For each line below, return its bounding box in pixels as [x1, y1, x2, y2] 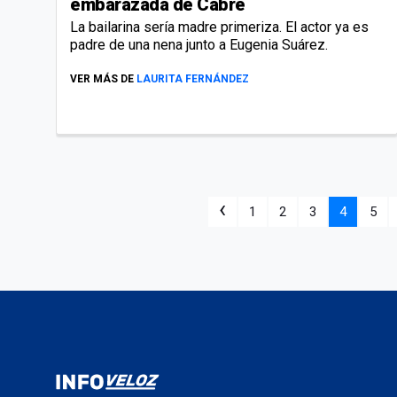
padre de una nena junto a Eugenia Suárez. [70, 35, 328, 53]
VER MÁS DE [70, 72, 134, 85]
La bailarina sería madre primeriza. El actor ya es [70, 18, 369, 35]
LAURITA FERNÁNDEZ [136, 72, 249, 85]
